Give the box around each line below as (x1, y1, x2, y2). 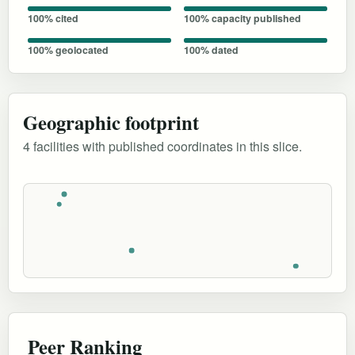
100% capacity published (184, 10, 301, 25)
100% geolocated (28, 42, 109, 57)
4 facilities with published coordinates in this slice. (23, 136, 302, 155)
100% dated (184, 42, 239, 57)
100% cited (28, 10, 78, 25)
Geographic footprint (23, 107, 199, 136)
